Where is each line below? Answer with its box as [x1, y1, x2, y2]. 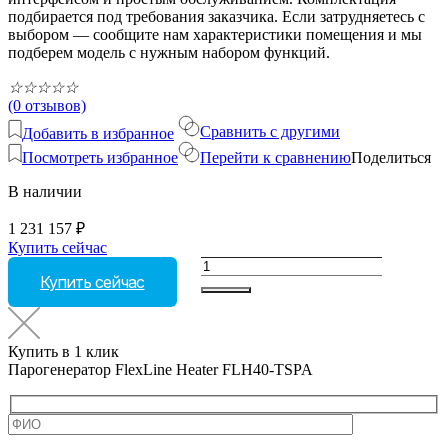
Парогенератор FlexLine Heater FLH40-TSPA [8, 360, 313, 378]
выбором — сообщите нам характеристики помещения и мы [8, 25, 422, 43]
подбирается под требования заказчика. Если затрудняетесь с [8, 7, 425, 25]
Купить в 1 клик [8, 342, 119, 360]
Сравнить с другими [200, 122, 340, 140]
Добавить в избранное [22, 124, 174, 142]
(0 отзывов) [8, 96, 86, 114]
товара [199, 273, 245, 291]
